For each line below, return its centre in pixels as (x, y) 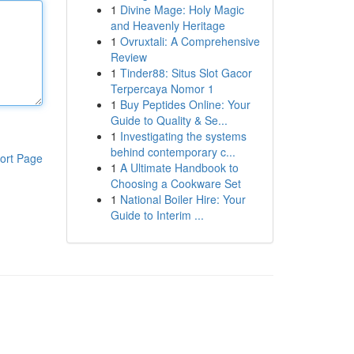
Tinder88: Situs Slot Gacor (186, 73)
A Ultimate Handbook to (179, 168)
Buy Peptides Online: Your (185, 104)
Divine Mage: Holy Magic (182, 9)
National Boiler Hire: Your (183, 199)
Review (128, 57)
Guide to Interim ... (157, 215)
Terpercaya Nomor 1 (162, 88)
